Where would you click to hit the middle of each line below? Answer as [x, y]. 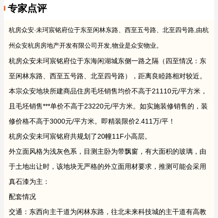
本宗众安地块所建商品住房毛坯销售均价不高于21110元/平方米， [108, 91]
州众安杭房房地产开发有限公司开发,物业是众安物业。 [86, 46]
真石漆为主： [29, 182]
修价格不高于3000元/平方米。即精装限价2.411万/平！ [92, 121]
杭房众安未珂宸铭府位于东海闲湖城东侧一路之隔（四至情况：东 [108, 61]
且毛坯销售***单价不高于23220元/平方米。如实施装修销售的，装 [108, 106]
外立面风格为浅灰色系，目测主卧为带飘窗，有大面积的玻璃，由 [108, 152]
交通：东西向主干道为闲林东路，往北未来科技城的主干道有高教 [108, 212]
